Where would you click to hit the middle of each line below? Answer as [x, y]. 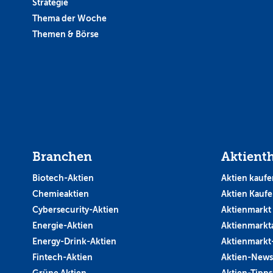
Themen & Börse [66, 34]
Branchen [62, 157]
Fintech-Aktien [62, 257]
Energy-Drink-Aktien [74, 241]
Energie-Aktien [63, 225]
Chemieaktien [61, 193]
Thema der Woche [69, 18]
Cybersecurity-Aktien [76, 209]
